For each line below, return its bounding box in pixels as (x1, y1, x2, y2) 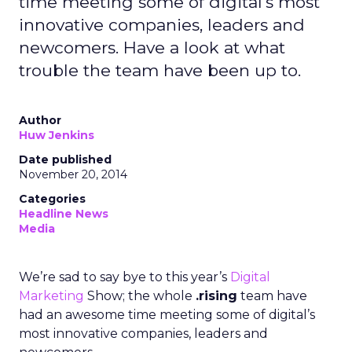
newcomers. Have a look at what (19, 38, 285, 57)
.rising (196, 288, 237, 303)
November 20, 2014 (19, 167, 127, 181)
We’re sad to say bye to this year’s (19, 269, 227, 284)
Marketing (19, 288, 84, 303)
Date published (19, 152, 112, 167)
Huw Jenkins (19, 128, 94, 142)
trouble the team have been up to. (19, 60, 301, 80)
